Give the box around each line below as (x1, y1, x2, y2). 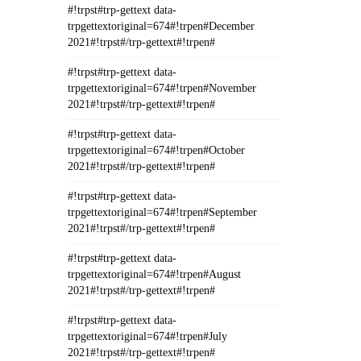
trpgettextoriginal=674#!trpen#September (67, 206, 257, 218)
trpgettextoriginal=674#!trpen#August (67, 268, 241, 280)
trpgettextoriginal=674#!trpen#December (67, 20, 255, 32)
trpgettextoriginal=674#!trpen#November (67, 82, 256, 94)
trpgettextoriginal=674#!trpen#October (67, 144, 245, 156)
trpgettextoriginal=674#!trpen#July (67, 330, 227, 342)
